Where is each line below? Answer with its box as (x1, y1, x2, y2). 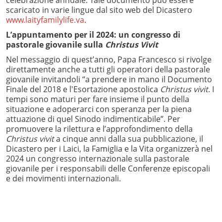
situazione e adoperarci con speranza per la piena (6, 103, 192, 114)
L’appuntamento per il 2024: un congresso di (6, 29, 180, 40)
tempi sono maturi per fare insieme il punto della (6, 93, 189, 105)
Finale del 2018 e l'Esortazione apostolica (6, 83, 160, 95)
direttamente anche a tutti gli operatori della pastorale (6, 63, 210, 75)
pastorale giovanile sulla (6, 39, 105, 50)
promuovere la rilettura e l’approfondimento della (6, 123, 193, 134)
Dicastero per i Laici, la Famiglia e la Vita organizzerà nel (6, 143, 213, 154)
